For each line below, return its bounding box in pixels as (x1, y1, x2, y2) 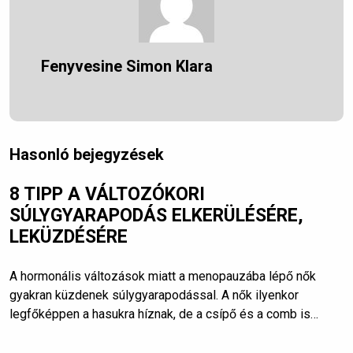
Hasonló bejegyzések (9, 145, 164, 164)
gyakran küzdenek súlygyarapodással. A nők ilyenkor (9, 288, 299, 303)
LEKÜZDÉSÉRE (9, 226, 128, 247)
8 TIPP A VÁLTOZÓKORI (9, 184, 205, 205)
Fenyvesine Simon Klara (41, 57, 213, 76)
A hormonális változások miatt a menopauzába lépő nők (9, 269, 316, 284)
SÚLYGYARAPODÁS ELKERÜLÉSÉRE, (9, 205, 303, 226)
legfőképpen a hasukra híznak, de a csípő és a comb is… (9, 307, 318, 321)
